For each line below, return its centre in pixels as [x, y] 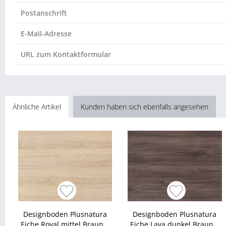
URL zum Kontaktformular [66, 54]
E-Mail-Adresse [46, 34]
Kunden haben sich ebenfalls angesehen [145, 107]
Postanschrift [44, 13]
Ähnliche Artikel [37, 107]
